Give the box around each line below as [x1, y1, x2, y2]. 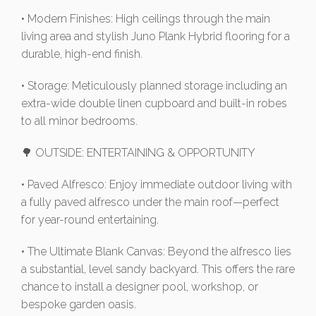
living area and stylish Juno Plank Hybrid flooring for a [21, 30, 290, 44]
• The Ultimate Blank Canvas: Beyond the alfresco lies [21, 245, 291, 259]
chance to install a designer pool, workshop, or [21, 280, 258, 294]
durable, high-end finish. [21, 47, 142, 61]
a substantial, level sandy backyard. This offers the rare [21, 262, 295, 276]
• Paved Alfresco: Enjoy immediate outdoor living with [21, 178, 292, 192]
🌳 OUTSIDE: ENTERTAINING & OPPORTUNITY [21, 146, 255, 160]
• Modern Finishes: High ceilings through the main [21, 12, 270, 26]
